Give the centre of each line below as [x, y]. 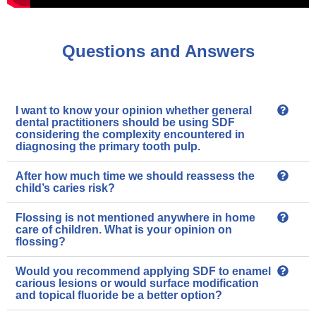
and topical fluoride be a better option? [119, 296]
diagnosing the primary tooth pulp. [108, 147]
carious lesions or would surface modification [137, 284]
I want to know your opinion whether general [134, 111]
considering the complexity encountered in [130, 135]
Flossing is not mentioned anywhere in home [135, 218]
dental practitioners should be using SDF [125, 123]
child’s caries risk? [65, 188]
